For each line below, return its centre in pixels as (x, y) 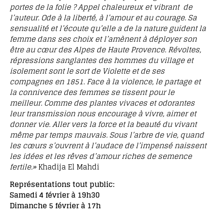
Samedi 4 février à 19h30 (55, 195)
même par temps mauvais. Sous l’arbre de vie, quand (107, 135)
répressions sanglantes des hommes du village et (101, 60)
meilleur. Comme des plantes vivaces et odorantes (103, 103)
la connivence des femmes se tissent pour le (92, 92)
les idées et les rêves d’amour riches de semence (101, 156)
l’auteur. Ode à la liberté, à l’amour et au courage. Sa (103, 17)
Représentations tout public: (62, 185)
